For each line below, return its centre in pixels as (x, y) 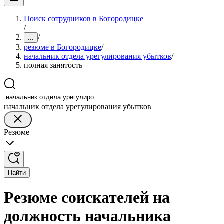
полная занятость (53, 65)
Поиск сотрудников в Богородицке (84, 19)
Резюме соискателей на (87, 198)
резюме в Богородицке (63, 47)
